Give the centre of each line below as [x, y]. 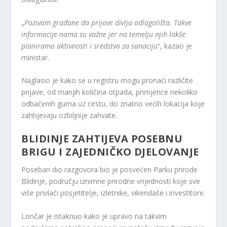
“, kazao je [175, 46]
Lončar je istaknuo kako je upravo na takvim [94, 216]
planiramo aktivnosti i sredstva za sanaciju [90, 46]
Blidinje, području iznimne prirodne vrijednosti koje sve [111, 181]
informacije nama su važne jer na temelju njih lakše [104, 34]
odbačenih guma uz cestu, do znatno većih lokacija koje [113, 103]
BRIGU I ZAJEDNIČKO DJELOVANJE [110, 152]
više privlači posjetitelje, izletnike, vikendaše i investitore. [113, 193]
